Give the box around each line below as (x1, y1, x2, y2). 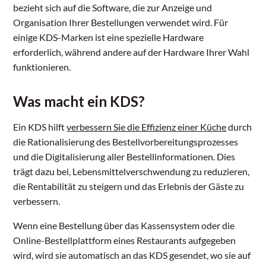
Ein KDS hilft (13, 121, 67, 133)
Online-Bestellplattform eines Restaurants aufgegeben (13, 235, 236, 246)
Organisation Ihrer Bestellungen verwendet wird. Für (13, 17, 229, 28)
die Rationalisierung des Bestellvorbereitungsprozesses (13, 136, 239, 148)
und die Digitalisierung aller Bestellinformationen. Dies (13, 151, 236, 163)
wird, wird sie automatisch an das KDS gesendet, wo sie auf (13, 249, 251, 261)
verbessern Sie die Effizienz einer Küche (66, 121, 227, 133)
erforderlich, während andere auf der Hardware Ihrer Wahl (13, 46, 250, 58)
